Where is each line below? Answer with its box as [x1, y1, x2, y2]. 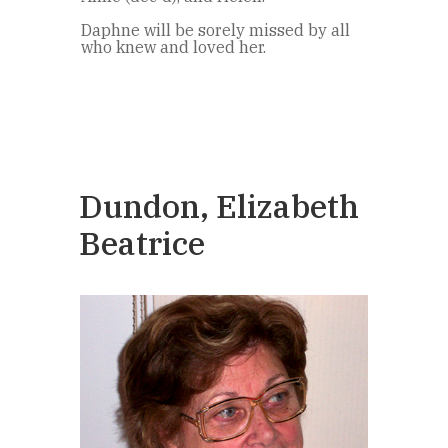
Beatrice [79, 222, 205, 265]
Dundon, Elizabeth [79, 185, 359, 228]
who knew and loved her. [81, 37, 266, 58]
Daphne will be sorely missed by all [81, 20, 350, 41]
